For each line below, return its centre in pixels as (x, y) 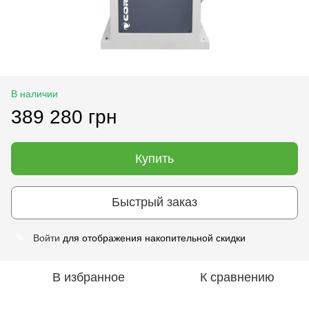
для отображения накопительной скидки (153, 238)
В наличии (34, 93)
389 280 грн (64, 117)
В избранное (88, 277)
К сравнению (237, 277)
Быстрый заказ (154, 202)
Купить (154, 158)
